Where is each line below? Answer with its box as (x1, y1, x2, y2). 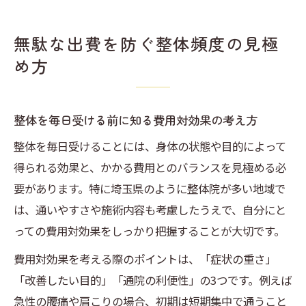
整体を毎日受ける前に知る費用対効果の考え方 (14, 111, 258, 129)
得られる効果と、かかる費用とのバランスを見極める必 (14, 159, 286, 176)
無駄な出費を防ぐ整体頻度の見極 (14, 31, 280, 56)
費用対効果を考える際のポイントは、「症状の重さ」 (14, 251, 276, 268)
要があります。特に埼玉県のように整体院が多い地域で (14, 180, 286, 197)
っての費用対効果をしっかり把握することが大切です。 (14, 223, 285, 240)
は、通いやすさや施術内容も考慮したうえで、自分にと (14, 201, 286, 219)
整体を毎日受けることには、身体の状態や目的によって (14, 138, 286, 155)
